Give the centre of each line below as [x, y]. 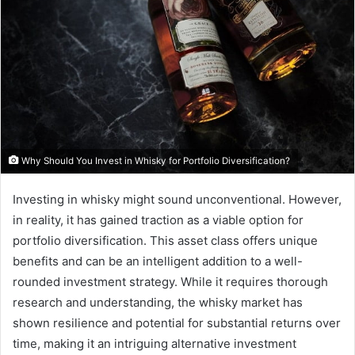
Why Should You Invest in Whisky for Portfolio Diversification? [155, 161]
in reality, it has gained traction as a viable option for [158, 220]
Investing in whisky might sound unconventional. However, [177, 200]
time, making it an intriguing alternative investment [155, 344]
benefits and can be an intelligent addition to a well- [158, 261]
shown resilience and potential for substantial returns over [177, 323]
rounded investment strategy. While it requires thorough [170, 282]
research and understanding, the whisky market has [158, 303]
